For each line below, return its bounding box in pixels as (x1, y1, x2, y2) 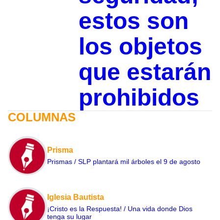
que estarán (78, 58, 211, 85)
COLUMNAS (8, 110, 76, 124)
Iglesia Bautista (47, 192, 104, 201)
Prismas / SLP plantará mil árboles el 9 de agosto (47, 157, 200, 165)
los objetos (78, 33, 202, 59)
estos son (78, 7, 189, 34)
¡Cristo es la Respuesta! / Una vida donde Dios (47, 204, 192, 213)
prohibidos (78, 84, 199, 110)
